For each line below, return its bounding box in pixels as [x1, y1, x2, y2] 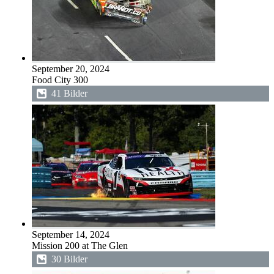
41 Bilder [51, 88, 87, 98]
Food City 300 [32, 75, 88, 85]
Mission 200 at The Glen [32, 240, 128, 251]
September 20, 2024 [32, 64, 109, 74]
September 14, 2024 [32, 229, 109, 240]
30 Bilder [51, 254, 87, 264]
